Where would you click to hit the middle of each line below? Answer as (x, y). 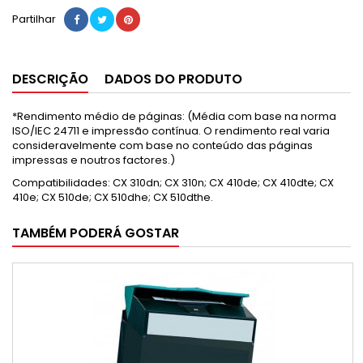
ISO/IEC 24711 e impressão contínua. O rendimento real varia (171, 131)
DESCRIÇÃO (50, 79)
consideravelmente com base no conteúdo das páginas (162, 145)
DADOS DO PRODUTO (173, 79)
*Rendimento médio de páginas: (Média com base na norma (174, 116)
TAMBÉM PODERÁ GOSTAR (96, 233)
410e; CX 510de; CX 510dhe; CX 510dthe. (114, 197)
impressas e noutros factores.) (94, 160)
